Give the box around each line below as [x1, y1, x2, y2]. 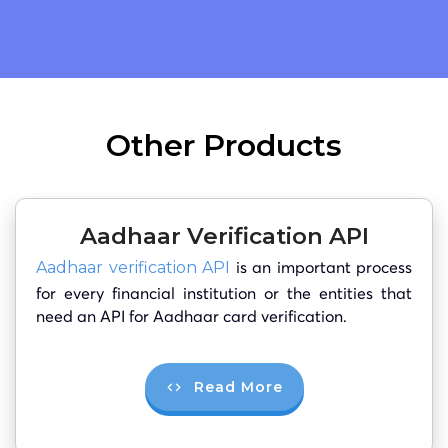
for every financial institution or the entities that [36, 282, 412, 303]
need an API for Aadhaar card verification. [36, 305, 347, 326]
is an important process [230, 256, 412, 277]
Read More [193, 377, 283, 396]
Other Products [106, 126, 342, 164]
